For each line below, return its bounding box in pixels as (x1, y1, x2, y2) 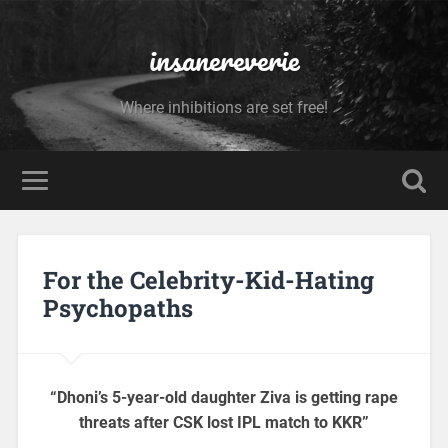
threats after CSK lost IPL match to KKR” (79, 412, 369, 432)
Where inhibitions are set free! (120, 98, 328, 117)
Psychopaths (42, 291, 193, 324)
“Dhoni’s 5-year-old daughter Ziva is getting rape (50, 387, 398, 407)
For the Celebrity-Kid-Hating (42, 263, 374, 296)
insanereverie (148, 35, 300, 84)
